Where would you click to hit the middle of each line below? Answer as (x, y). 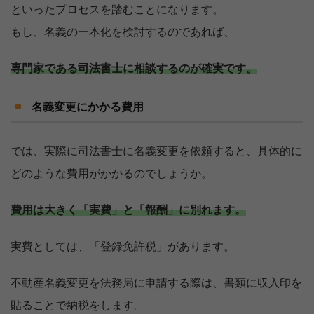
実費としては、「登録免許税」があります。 (123, 247)
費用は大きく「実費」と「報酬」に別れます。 (128, 211)
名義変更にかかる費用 (88, 108)
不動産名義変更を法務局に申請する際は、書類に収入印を (156, 284)
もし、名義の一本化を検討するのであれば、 (123, 33)
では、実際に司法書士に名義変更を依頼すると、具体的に (156, 152)
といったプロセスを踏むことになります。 (117, 10)
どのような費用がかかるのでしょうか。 (111, 174)
